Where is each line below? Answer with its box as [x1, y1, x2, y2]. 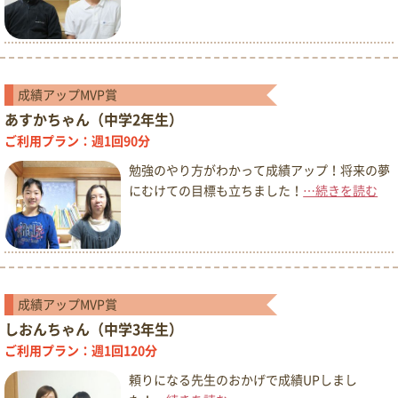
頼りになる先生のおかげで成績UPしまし [129, 373, 358, 386]
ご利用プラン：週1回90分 [4, 134, 150, 147]
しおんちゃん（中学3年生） [4, 322, 183, 337]
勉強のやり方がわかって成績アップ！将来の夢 [129, 163, 391, 177]
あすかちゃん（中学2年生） [4, 112, 183, 127]
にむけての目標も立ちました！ [129, 184, 304, 197]
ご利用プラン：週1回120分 [4, 344, 157, 357]
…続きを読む [303, 184, 378, 197]
